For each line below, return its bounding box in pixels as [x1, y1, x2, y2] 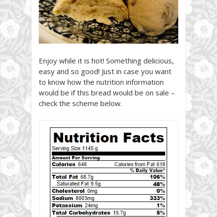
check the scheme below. [39, 98, 122, 108]
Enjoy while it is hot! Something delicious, [39, 56, 174, 66]
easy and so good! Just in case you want [39, 66, 171, 77]
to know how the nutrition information [39, 77, 164, 87]
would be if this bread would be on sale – [39, 88, 175, 98]
